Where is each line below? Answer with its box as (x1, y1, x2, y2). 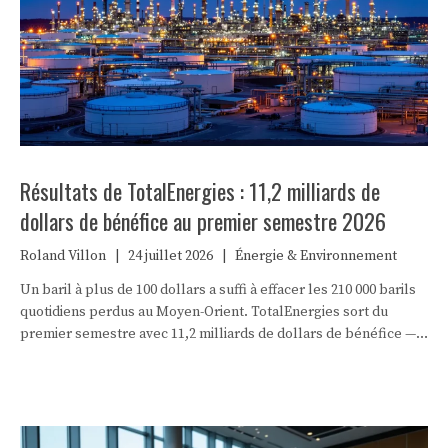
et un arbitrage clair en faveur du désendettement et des (20, 346, 378, 365)
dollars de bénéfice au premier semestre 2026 (20, 204, 386, 237)
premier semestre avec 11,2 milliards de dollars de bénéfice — (20, 324, 416, 343)
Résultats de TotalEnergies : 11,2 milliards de (20, 174, 380, 207)
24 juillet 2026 (128, 246, 213, 265)
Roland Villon (20, 246, 106, 265)
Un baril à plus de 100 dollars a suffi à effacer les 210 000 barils (20, 280, 416, 299)
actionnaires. (20, 368, 101, 387)
